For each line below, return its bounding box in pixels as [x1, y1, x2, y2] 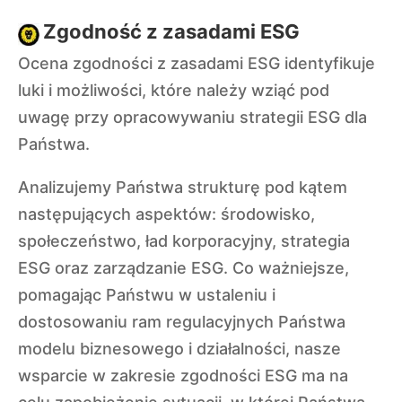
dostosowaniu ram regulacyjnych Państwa [18, 312, 345, 331]
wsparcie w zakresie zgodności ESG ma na [18, 366, 348, 385]
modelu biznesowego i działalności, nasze [18, 339, 341, 358]
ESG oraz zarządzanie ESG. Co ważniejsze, [18, 258, 349, 277]
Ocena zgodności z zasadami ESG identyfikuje [18, 54, 375, 73]
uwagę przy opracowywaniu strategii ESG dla [18, 108, 367, 127]
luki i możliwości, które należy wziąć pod [18, 81, 329, 100]
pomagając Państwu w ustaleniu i [18, 285, 275, 304]
